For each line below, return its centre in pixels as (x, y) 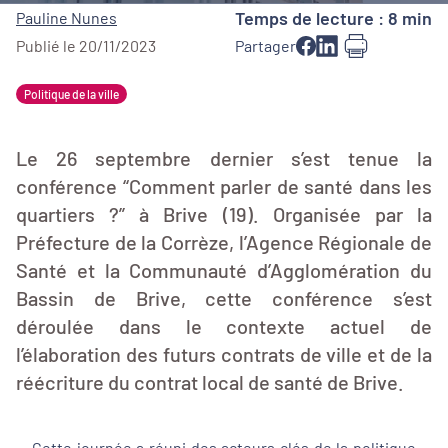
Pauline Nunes (66, 17)
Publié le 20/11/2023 (86, 45)
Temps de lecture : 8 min (333, 18)
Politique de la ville (71, 94)
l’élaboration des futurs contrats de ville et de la (224, 354)
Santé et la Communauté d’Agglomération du (224, 270)
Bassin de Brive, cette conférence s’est (224, 298)
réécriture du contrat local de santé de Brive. (210, 382)
